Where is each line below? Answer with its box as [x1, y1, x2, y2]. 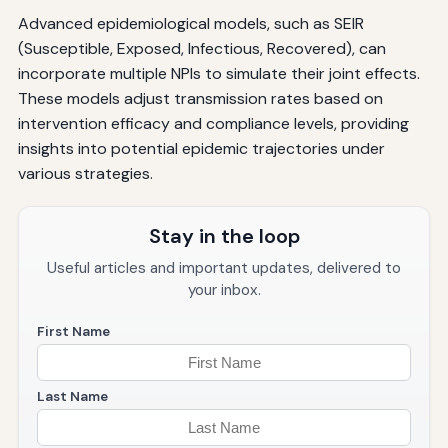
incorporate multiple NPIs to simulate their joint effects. [17, 63, 420, 85]
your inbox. [187, 280, 261, 301]
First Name [36, 323, 110, 341]
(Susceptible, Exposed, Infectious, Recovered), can [17, 38, 386, 60]
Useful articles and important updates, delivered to [47, 258, 401, 279]
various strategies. [17, 163, 153, 185]
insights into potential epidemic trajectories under [17, 138, 385, 160]
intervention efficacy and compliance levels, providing [17, 113, 409, 135]
